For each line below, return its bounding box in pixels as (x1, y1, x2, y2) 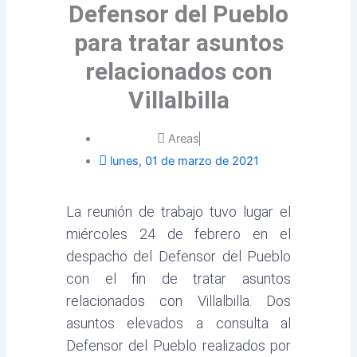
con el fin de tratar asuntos (65, 269, 292, 287)
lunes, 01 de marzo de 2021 (109, 153, 259, 168)
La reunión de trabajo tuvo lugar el (65, 202, 292, 220)
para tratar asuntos (73, 28, 284, 57)
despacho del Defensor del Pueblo (65, 247, 292, 265)
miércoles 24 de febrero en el (65, 225, 292, 242)
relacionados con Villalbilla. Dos (65, 292, 292, 309)
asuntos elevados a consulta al (65, 314, 292, 331)
